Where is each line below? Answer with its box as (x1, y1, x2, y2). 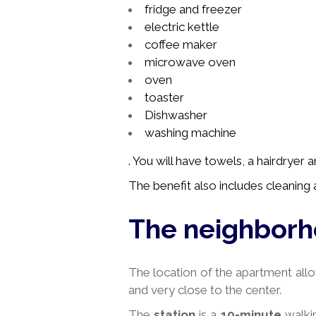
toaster (145, 90, 184, 104)
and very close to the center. (128, 283, 281, 297)
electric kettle (145, 20, 219, 34)
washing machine (145, 126, 236, 140)
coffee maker (145, 37, 217, 51)
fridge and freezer (145, 2, 242, 16)
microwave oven (145, 55, 236, 69)
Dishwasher (145, 108, 207, 122)
